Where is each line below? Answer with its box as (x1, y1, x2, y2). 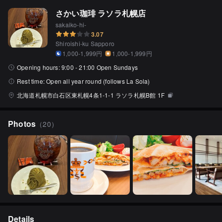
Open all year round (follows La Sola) (46, 77, 150, 85)
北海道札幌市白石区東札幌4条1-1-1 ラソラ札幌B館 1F (17, 91, 165, 99)
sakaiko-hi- (55, 20, 87, 29)
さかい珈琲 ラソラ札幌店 (55, 7, 146, 19)
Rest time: (17, 77, 47, 85)
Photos (8, 117, 36, 129)
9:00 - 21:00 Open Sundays (61, 63, 138, 71)
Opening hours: (17, 63, 61, 71)
